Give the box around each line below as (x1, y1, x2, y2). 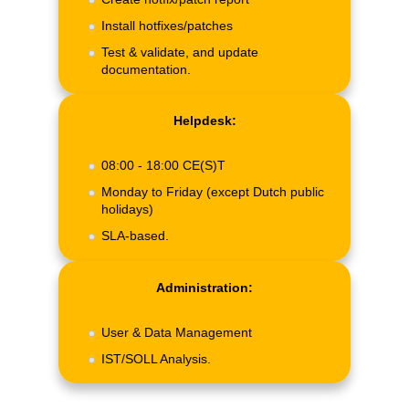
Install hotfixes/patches (101, 18, 233, 34)
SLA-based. (101, 228, 169, 244)
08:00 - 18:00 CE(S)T (101, 158, 225, 173)
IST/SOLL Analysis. (101, 351, 211, 366)
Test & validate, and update (101, 45, 258, 60)
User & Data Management (101, 324, 252, 340)
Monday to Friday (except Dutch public (101, 184, 324, 200)
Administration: (156, 279, 253, 295)
